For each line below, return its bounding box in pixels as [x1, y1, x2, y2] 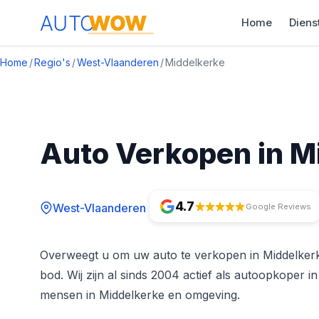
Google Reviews [245, 201, 311, 211]
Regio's [34, 56, 70, 68]
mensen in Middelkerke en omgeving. [40, 288, 240, 303]
